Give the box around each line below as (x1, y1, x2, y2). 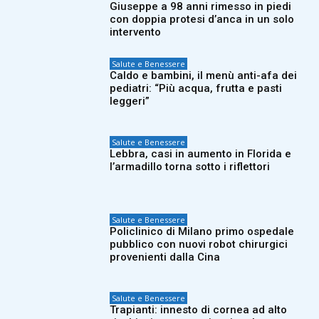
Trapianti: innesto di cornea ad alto (110, 303, 288, 316)
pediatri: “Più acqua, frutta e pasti (110, 82, 283, 95)
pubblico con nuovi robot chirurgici (110, 238, 288, 251)
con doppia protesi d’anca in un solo (110, 13, 295, 26)
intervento (110, 26, 162, 39)
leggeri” (110, 95, 150, 108)
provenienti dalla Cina (110, 251, 221, 264)
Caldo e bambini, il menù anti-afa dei (110, 69, 298, 83)
